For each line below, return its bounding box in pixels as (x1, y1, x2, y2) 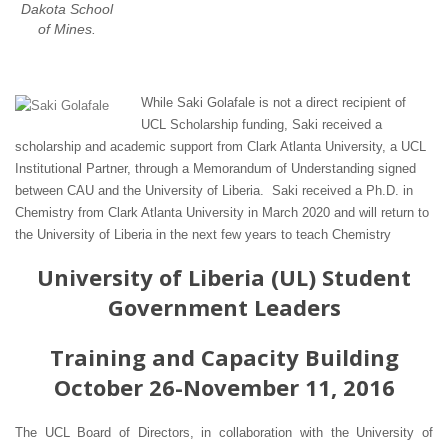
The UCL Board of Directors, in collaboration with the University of (15, 424, 433, 440)
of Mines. (38, 20, 97, 37)
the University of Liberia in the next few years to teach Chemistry (15, 226, 391, 242)
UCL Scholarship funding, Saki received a (141, 116, 382, 132)
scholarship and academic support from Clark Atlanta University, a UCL (15, 138, 426, 154)
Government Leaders (107, 291, 341, 322)
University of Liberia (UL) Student (37, 261, 411, 292)
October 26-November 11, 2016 (53, 371, 395, 402)
